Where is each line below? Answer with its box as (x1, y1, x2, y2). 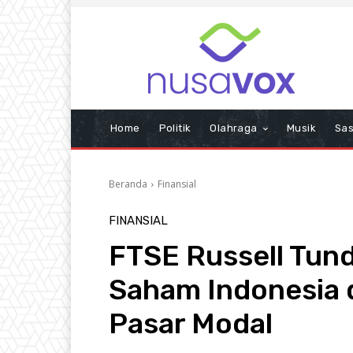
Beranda (109, 177, 147, 191)
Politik (158, 122, 191, 134)
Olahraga (210, 122, 258, 134)
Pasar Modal (109, 307, 273, 340)
